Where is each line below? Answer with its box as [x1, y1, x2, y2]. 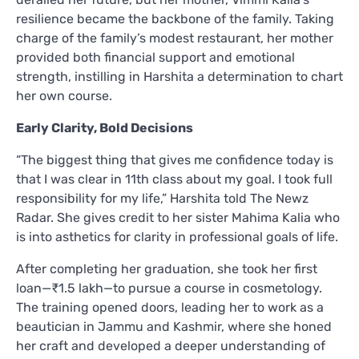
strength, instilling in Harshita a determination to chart [16, 68, 343, 84]
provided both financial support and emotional [16, 49, 295, 65]
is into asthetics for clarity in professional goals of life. [16, 228, 338, 244]
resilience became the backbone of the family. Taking [16, 10, 334, 26]
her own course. [16, 87, 112, 103]
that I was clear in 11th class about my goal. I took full [16, 171, 333, 187]
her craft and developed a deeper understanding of [16, 337, 325, 353]
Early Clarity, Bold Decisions [16, 119, 193, 135]
